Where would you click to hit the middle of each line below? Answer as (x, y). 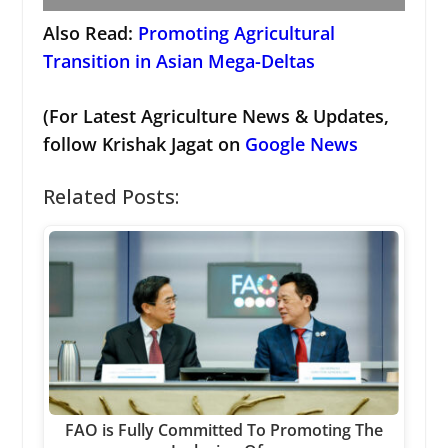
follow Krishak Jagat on (143, 143)
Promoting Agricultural (236, 32)
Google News (301, 143)
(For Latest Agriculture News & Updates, (215, 115)
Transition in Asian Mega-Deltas (178, 60)
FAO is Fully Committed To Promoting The (223, 430)
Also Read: (90, 32)
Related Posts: (110, 196)
